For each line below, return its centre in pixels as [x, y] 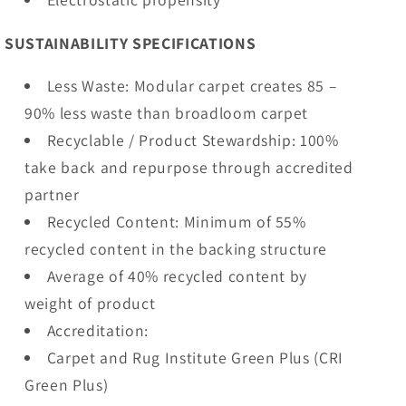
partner [52, 195]
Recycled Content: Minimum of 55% [176, 222]
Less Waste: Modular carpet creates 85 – [192, 86]
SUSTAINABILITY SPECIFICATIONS [130, 43]
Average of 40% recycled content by [177, 276]
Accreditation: [97, 331]
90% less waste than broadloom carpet [166, 113]
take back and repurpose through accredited [189, 168]
